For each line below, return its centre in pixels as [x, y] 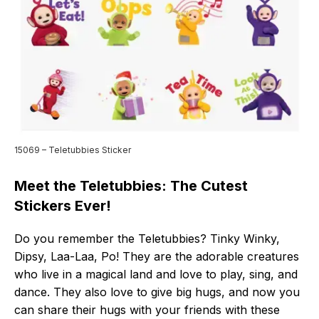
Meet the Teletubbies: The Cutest [131, 186]
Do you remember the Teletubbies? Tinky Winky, [147, 239]
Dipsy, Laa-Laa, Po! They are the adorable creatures [157, 257]
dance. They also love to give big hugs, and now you [157, 292]
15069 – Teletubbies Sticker [73, 150]
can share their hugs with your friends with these [147, 310]
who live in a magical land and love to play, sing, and [156, 274]
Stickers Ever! [63, 206]
